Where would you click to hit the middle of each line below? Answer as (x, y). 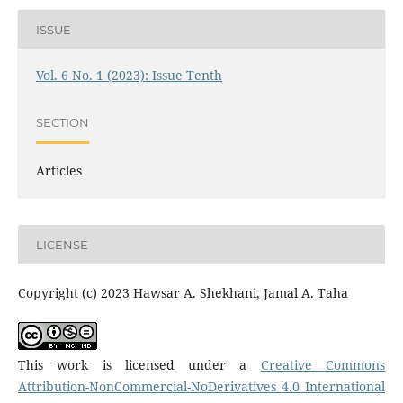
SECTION (62, 122)
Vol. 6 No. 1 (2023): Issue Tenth (129, 76)
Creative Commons (323, 364)
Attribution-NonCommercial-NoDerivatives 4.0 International (201, 386)
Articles (58, 171)
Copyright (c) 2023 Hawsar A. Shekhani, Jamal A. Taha (183, 292)
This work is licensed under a (139, 364)
